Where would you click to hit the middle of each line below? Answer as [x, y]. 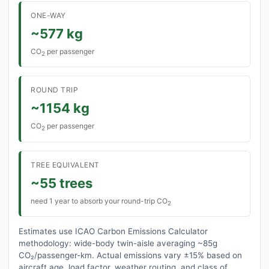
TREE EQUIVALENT [65, 165]
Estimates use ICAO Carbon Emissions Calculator [113, 231]
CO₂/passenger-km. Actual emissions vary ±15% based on [130, 255]
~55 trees [62, 183]
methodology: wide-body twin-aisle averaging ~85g [118, 243]
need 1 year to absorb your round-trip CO [99, 201]
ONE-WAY [48, 15]
